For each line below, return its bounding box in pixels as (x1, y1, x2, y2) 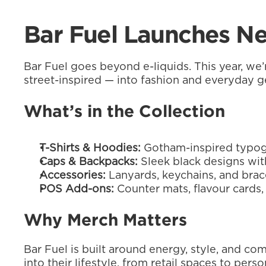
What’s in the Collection (24, 102, 225, 121)
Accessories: (39, 170, 106, 181)
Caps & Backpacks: (39, 157, 138, 167)
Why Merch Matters (24, 210, 187, 229)
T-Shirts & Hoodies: (39, 143, 141, 154)
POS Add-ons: (39, 184, 114, 195)
